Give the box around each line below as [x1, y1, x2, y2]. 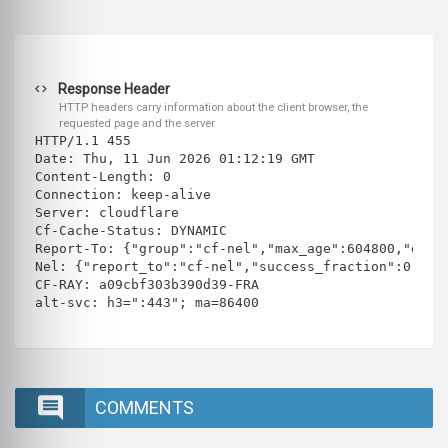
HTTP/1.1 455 [35, 133, 139, 149]
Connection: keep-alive [35, 187, 211, 203]
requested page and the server [59, 117, 215, 131]
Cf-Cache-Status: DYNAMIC [35, 223, 227, 239]
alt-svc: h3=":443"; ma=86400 [35, 295, 259, 311]
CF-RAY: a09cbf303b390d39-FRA [35, 277, 259, 293]
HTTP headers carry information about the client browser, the [59, 101, 368, 115]
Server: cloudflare [35, 205, 179, 221]
